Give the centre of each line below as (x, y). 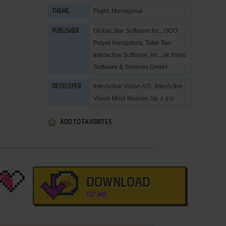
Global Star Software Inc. (127, 31)
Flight (101, 11)
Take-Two (158, 43)
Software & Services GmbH (130, 67)
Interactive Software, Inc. (127, 55)
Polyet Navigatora (118, 43)
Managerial (127, 11)
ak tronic (175, 55)
